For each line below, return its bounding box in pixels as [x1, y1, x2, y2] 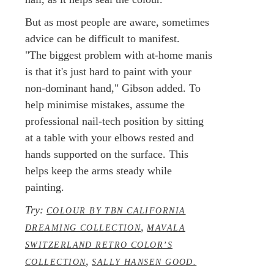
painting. [25, 180, 64, 193]
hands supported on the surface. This [25, 147, 188, 160]
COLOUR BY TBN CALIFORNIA [46, 205, 186, 215]
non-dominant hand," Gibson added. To [25, 81, 201, 94]
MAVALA [147, 222, 186, 232]
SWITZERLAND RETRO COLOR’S [25, 239, 173, 250]
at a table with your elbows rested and [25, 131, 194, 144]
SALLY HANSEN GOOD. [92, 256, 197, 267]
